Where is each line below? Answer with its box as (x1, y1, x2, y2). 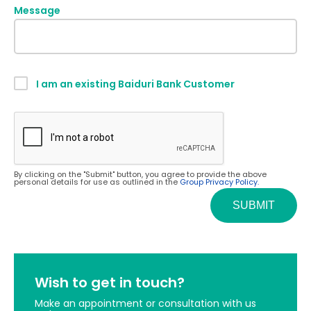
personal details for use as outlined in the (14, 176, 180, 187)
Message (14, 3, 60, 17)
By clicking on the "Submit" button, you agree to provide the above (14, 169, 267, 180)
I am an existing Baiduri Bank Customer (36, 77, 235, 91)
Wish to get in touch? (35, 273, 185, 292)
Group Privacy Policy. (180, 176, 259, 187)
